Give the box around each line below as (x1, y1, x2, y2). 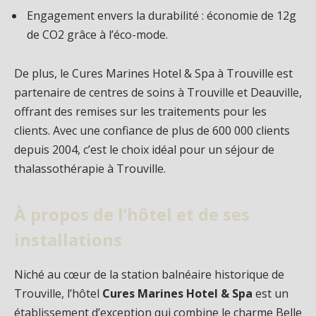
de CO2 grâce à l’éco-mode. (27, 26, 168, 42)
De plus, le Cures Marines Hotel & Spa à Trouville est (14, 66, 293, 82)
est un (253, 285, 288, 301)
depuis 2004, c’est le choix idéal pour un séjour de (14, 142, 274, 158)
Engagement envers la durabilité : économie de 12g (27, 7, 296, 23)
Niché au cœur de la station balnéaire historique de (14, 266, 284, 282)
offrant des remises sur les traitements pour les (14, 104, 267, 120)
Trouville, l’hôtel (14, 285, 102, 301)
